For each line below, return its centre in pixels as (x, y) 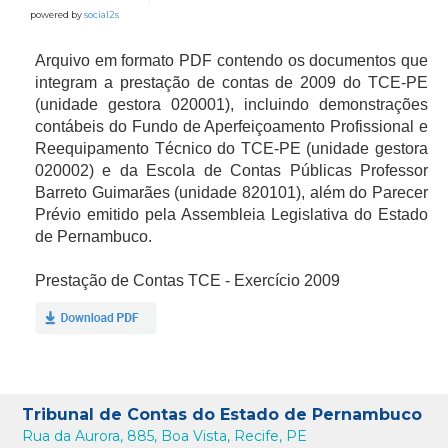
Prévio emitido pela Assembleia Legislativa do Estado (231, 214)
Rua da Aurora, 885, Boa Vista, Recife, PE (165, 436)
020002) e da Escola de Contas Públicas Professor (231, 170)
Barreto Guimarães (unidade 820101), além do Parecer (231, 192)
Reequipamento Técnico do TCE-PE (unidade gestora (231, 148)
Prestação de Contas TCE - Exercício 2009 (187, 280)
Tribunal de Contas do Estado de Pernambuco (222, 414)
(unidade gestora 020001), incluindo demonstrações (231, 104)
